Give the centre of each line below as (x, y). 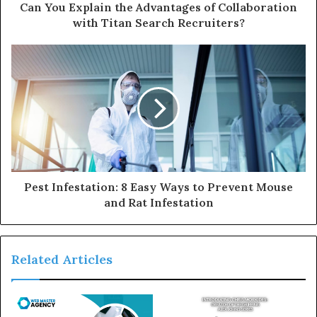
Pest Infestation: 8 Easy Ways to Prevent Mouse (158, 187)
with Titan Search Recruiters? (158, 23)
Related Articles (62, 260)
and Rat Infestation (158, 203)
